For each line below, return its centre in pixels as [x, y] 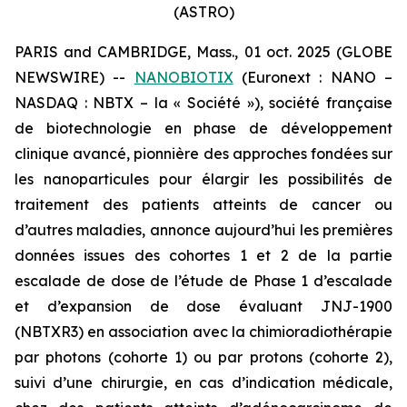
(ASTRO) [203, 12]
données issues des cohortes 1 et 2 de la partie [203, 255]
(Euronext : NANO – [313, 77]
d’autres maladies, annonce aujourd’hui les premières [203, 230]
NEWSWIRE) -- [74, 77]
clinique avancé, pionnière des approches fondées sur [203, 154]
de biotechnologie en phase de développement [203, 128]
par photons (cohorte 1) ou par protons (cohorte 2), [203, 357]
